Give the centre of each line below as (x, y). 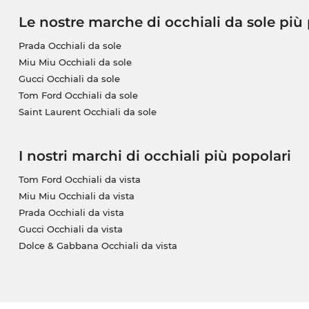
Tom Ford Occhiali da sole (78, 96)
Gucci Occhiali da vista (70, 229)
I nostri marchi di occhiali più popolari (154, 156)
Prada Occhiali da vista (71, 213)
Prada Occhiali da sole (70, 46)
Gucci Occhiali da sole (69, 79)
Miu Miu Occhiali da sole (75, 62)
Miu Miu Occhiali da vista (76, 196)
